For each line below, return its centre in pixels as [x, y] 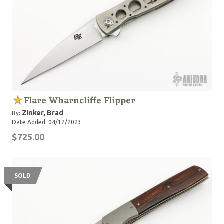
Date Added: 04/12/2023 [47, 122]
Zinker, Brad [43, 113]
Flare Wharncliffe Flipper [80, 101]
